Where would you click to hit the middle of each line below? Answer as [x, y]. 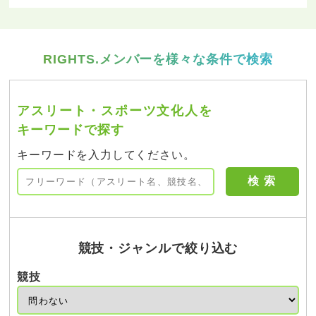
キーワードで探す [71, 130]
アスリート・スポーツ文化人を [115, 111]
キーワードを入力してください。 [106, 155]
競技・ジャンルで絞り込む [158, 249]
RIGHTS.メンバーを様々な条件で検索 [158, 60]
